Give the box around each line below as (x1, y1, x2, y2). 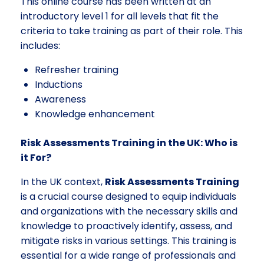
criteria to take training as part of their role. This (21, 24, 243, 38)
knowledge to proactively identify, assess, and (21, 219, 232, 233)
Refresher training (35, 62, 118, 77)
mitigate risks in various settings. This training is (21, 233, 236, 247)
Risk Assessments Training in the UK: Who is (21, 136, 237, 150)
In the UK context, (21, 174, 105, 189)
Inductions (35, 77, 82, 91)
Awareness (35, 92, 86, 106)
